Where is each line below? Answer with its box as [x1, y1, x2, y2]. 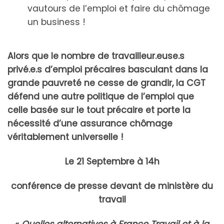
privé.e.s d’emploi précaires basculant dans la [7, 63, 208, 76]
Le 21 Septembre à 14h [64, 155, 159, 168]
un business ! [27, 15, 85, 28]
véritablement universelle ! [7, 131, 123, 143]
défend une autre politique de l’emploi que [7, 90, 194, 103]
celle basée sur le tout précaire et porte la [7, 104, 190, 116]
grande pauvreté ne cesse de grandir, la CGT [7, 77, 205, 89]
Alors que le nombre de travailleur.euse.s [7, 50, 184, 62]
